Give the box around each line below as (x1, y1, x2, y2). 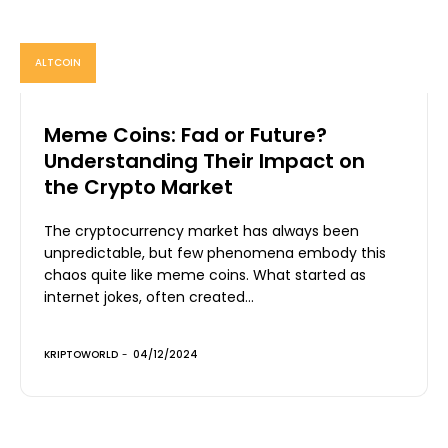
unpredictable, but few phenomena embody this (44, 242, 386, 263)
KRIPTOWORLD (44, 346, 118, 362)
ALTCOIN (35, 54, 81, 70)
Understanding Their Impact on (44, 146, 365, 175)
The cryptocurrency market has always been (44, 220, 359, 241)
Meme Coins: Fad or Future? (44, 120, 327, 149)
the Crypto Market (44, 172, 233, 201)
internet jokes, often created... (44, 286, 254, 307)
